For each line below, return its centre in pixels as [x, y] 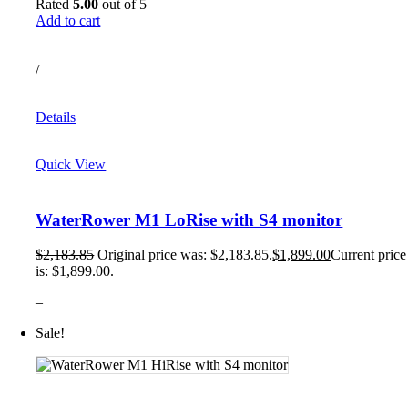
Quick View [71, 164]
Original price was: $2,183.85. [185, 255]
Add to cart [68, 20]
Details [56, 117]
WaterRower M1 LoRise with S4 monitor [189, 219]
